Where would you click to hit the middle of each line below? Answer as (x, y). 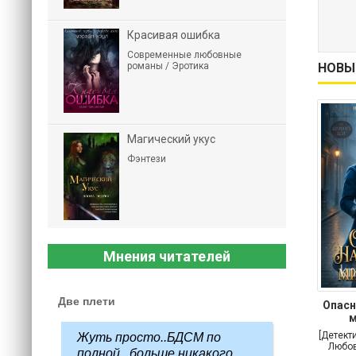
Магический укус (171, 139)
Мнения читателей (167, 256)
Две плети (87, 301)
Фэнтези (147, 159)
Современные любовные (184, 55)
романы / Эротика (168, 66)
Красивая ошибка (174, 35)
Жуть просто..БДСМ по (149, 337)
